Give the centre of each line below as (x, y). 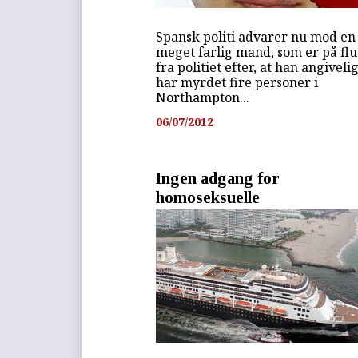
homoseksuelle (208, 197)
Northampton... (203, 98)
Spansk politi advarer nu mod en (256, 37)
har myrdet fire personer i (237, 83)
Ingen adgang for (218, 178)
